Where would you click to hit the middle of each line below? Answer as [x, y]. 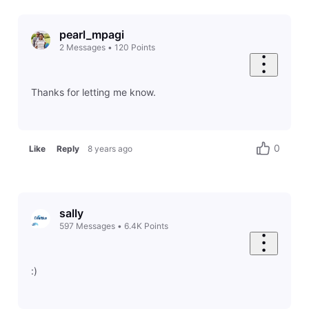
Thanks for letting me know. [93, 92]
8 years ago [110, 148]
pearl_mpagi [91, 34]
